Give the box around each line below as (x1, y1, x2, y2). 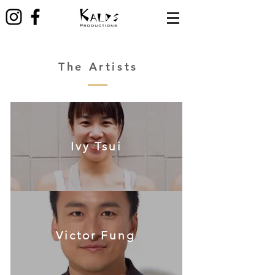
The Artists (58, 60, 138, 74)
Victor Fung (56, 228, 136, 242)
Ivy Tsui (71, 139, 122, 153)
